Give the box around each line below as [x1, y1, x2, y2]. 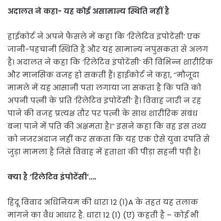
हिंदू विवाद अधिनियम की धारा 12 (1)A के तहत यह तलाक [7, 196, 198, 207]
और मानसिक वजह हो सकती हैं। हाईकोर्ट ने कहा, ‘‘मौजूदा [7, 69, 199, 80]
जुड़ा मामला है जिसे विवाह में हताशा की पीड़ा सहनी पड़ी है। [7, 146, 200, 157]
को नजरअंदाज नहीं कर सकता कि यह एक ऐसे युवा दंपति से [7, 133, 210, 144]
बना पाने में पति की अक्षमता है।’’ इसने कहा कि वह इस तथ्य [7, 120, 206, 131]
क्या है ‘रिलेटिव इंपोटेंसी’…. [7, 171, 96, 182]
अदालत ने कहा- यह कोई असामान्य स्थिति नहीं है [7, 5, 169, 16]
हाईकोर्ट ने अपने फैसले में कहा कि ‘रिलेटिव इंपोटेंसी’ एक [7, 31, 200, 41]
